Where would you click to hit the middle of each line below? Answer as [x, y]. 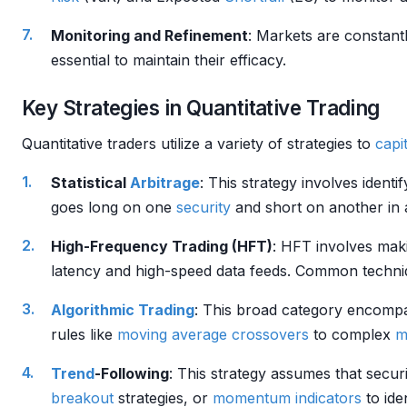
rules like [84, 334]
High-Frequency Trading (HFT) [162, 246]
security [203, 207]
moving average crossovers [213, 334]
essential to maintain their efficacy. [169, 60]
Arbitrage [165, 183]
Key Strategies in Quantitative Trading [201, 108]
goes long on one [114, 207]
